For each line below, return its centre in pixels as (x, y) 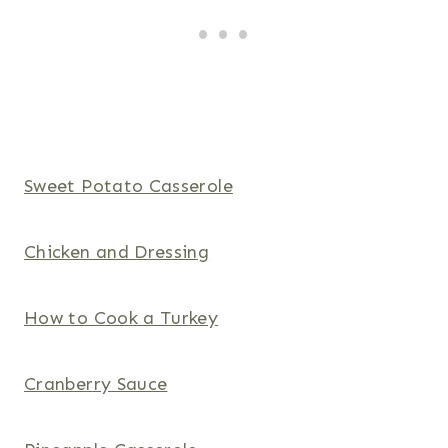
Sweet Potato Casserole (128, 186)
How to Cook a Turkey (121, 318)
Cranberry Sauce (96, 384)
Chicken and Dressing (117, 252)
